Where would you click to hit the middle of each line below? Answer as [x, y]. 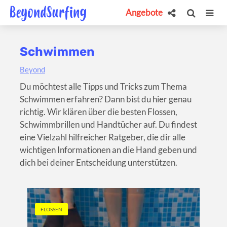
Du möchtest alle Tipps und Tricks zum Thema [103, 86]
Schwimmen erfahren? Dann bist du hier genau [106, 99]
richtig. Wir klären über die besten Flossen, [99, 112]
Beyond [32, 69]
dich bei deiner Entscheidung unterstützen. [99, 162]
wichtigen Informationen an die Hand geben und [108, 150]
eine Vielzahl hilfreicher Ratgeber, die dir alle [103, 137]
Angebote [144, 12]
